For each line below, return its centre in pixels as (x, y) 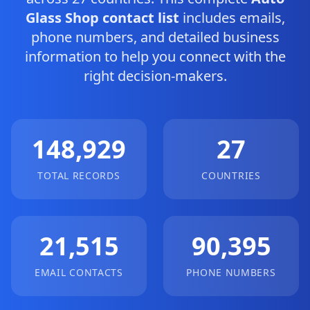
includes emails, (232, 18)
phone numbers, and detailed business (155, 37)
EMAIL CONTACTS (79, 272)
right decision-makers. (155, 76)
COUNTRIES (231, 175)
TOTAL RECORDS (79, 175)
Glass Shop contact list (102, 18)
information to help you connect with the (155, 56)
